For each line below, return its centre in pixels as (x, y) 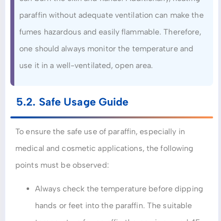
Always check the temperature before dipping (119, 189)
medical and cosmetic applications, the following (105, 148)
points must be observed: (62, 165)
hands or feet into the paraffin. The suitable (114, 206)
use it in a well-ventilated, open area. (86, 65)
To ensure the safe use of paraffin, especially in (100, 132)
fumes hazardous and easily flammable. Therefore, (110, 32)
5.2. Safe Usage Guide (73, 102)
